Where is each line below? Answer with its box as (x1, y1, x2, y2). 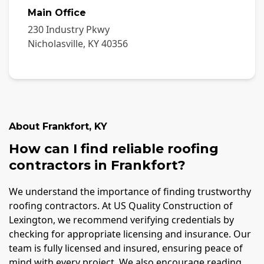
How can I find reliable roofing (9, 140, 219, 157)
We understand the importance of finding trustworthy (9, 185, 251, 199)
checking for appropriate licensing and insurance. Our (9, 227, 251, 241)
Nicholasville (28, 37, 83, 50)
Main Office (28, 6, 86, 18)
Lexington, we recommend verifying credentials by (9, 213, 234, 227)
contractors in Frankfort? (9, 157, 186, 173)
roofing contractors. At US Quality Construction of (9, 199, 233, 213)
